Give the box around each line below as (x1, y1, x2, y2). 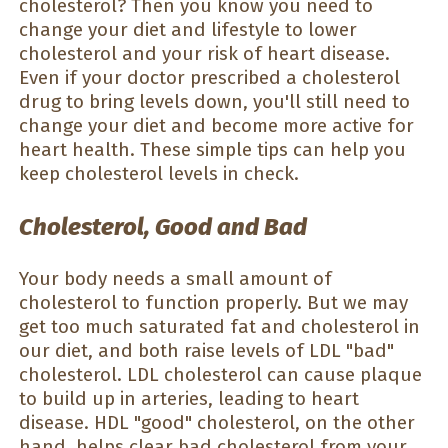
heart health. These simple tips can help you (19, 138, 406, 162)
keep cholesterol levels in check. (19, 162, 299, 186)
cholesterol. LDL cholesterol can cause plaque (19, 363, 422, 387)
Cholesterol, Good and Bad (19, 212, 307, 241)
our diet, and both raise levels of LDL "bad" (19, 339, 394, 363)
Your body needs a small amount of (19, 267, 332, 291)
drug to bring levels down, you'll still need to (19, 90, 410, 114)
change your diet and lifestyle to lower (19, 18, 357, 42)
